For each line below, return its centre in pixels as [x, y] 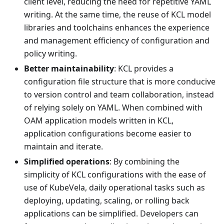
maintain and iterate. [63, 147]
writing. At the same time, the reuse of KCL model [117, 15]
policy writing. [50, 54]
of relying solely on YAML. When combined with [113, 108]
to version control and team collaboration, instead [119, 95]
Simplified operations [67, 162]
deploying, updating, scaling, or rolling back [107, 201]
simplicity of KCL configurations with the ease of [115, 175]
